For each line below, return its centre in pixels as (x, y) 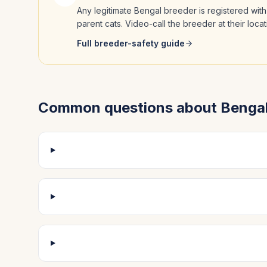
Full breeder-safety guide (131, 43)
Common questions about (129, 108)
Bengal (148, 10)
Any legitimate (105, 10)
